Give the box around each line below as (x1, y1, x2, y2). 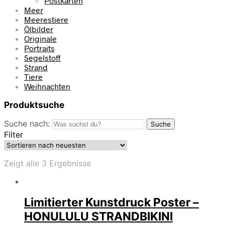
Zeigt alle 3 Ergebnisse (4, 158, 91, 169)
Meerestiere (24, 14, 68, 24)
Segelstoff (24, 52, 61, 62)
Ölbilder (24, 24, 53, 34)
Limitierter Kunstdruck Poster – (24, 195, 199, 210)
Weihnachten (24, 81, 70, 91)
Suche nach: (4, 119, 50, 129)
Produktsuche (4, 99, 64, 110)
